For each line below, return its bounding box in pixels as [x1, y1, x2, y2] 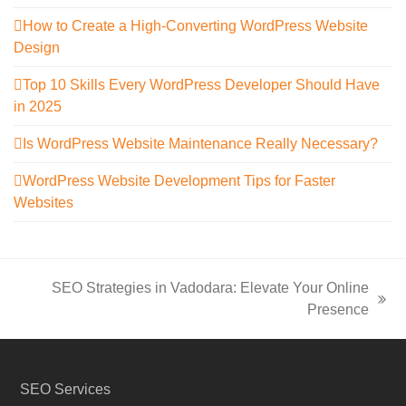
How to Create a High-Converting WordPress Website [23, 17, 368, 34]
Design [14, 39, 60, 55]
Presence [306, 301, 369, 317]
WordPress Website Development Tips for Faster [23, 172, 335, 188]
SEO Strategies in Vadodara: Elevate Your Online [51, 279, 369, 295]
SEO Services [20, 381, 111, 397]
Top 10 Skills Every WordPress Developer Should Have [23, 76, 380, 92]
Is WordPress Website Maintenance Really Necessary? [23, 135, 378, 151]
